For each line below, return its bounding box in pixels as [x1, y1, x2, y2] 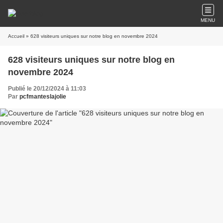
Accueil [8, 33, 24, 39]
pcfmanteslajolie [19, 93, 66, 100]
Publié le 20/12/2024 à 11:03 [8, 85, 86, 92]
